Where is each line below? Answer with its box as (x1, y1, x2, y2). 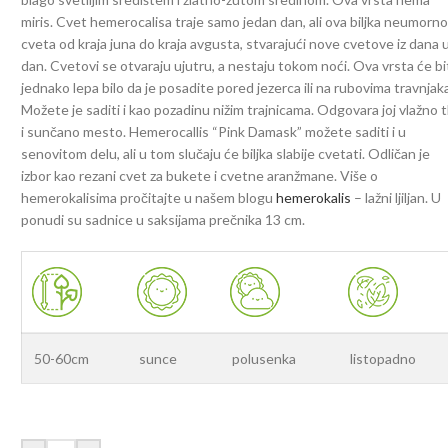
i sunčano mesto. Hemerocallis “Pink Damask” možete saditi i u (21, 123, 407, 140)
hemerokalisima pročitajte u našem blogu (21, 189, 277, 206)
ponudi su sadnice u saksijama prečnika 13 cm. (21, 211, 306, 228)
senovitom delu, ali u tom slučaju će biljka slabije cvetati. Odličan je (21, 145, 431, 162)
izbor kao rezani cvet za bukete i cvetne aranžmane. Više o (21, 167, 379, 184)
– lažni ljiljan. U (351, 189, 442, 206)
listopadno (350, 350, 417, 367)
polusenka (232, 350, 297, 367)
